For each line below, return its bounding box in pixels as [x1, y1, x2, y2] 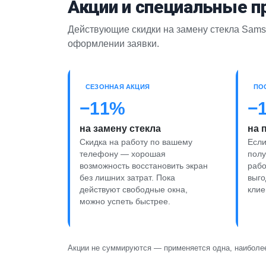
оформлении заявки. [68, 38, 159, 49]
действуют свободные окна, [80, 185, 188, 194]
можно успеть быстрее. [80, 197, 170, 206]
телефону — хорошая [80, 149, 166, 159]
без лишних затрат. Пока [80, 173, 175, 182]
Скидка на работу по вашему [80, 137, 192, 147]
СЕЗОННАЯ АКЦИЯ [85, 83, 150, 90]
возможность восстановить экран [80, 161, 208, 170]
